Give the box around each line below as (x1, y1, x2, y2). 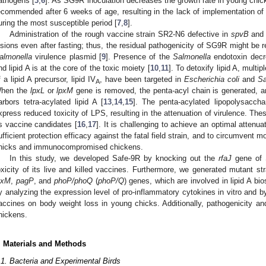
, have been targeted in (100, 74, 184, 84)
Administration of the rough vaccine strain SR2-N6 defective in (9, 29, 231, 39)
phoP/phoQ (53, 176, 93, 185)
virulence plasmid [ (32, 52, 102, 61)
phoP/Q (97, 176, 124, 185)
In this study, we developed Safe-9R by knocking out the (9, 153, 218, 163)
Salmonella (173, 52, 211, 61)
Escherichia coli (184, 74, 239, 84)
